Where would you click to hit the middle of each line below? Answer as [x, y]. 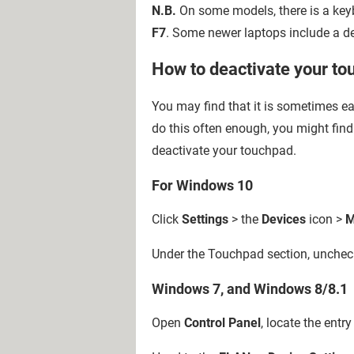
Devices [284, 219]
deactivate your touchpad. [224, 150]
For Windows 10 [202, 185]
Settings [205, 219]
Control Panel [222, 322]
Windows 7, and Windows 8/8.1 [250, 288]
